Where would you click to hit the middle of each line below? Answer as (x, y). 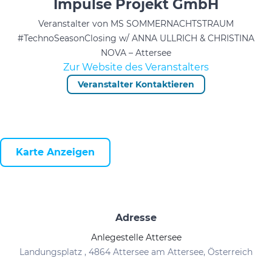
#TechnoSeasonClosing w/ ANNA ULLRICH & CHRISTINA (136, 38)
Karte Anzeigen (55, 152)
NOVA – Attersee (136, 53)
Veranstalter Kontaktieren (136, 84)
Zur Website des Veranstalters (136, 67)
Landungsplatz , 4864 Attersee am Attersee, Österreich (136, 252)
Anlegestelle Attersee (136, 237)
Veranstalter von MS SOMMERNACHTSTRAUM (136, 24)
